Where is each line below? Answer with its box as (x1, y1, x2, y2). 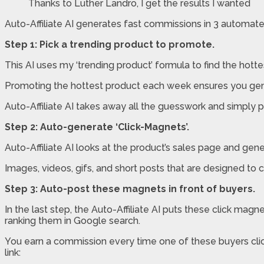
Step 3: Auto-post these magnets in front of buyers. (5, 183, 255, 194)
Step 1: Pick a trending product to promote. (5, 38, 214, 50)
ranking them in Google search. (5, 214, 140, 226)
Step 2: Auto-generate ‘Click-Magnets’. (5, 121, 189, 133)
